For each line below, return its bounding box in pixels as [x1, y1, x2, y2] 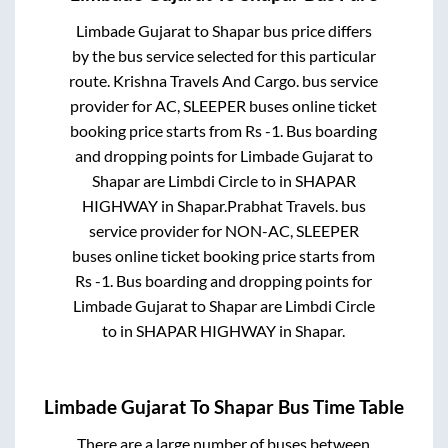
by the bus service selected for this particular [71, 46, 376, 66]
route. [69, 71, 114, 91]
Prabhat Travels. [226, 196, 338, 216]
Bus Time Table [274, 395, 404, 418]
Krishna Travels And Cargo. [113, 71, 300, 91]
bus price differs [259, 21, 372, 41]
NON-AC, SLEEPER [224, 221, 359, 241]
